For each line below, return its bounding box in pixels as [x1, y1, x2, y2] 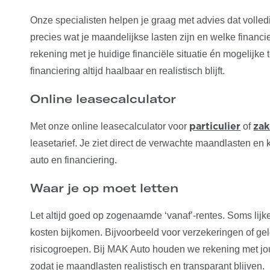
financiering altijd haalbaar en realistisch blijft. [30, 66, 225, 76]
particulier [189, 122, 241, 131]
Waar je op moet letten [30, 180, 179, 195]
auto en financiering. [30, 155, 118, 165]
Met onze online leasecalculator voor [30, 121, 190, 131]
